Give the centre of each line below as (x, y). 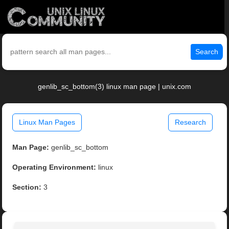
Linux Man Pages (47, 122)
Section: (27, 187)
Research (190, 122)
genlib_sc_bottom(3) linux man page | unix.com (114, 87)
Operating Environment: (54, 167)
